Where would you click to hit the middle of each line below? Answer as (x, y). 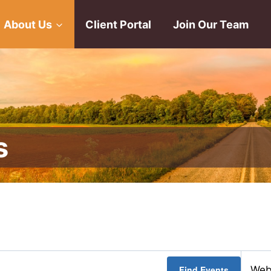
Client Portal (118, 24)
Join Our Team (211, 24)
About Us (28, 24)
